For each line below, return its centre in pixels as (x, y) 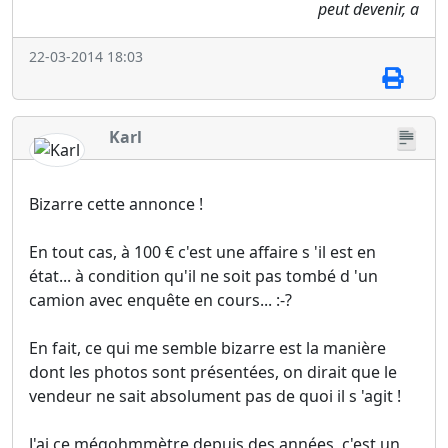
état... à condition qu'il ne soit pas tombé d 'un (203, 275)
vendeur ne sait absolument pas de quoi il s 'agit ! (215, 395)
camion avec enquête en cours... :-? (160, 299)
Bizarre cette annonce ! (116, 203)
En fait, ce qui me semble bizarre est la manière (207, 347)
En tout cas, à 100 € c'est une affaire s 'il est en (202, 251)
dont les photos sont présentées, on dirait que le (213, 371)
